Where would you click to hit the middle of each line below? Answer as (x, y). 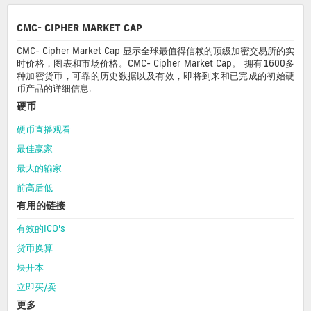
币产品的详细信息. (54, 88)
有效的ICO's (41, 228)
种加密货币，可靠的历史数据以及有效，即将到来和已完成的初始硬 (155, 75)
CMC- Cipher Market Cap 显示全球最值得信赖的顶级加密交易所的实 (155, 50)
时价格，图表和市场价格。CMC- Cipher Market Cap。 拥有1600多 (155, 63)
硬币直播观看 (44, 129)
